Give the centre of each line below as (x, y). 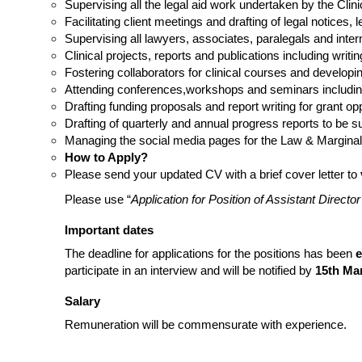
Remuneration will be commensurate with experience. (206, 324)
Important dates (109, 230)
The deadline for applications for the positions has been (210, 253)
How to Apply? (106, 157)
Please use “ (98, 199)
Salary (84, 301)
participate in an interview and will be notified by (190, 270)
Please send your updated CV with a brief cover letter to (213, 174)
